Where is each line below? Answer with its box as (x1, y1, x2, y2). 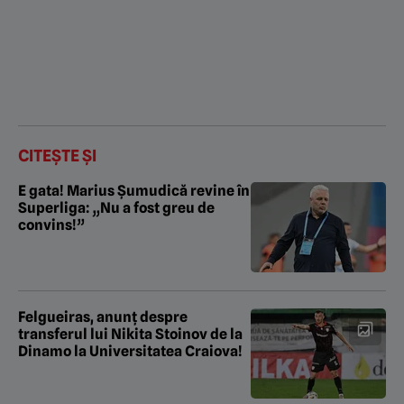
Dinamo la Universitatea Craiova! (18, 342, 243, 360)
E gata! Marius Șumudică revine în (18, 181, 250, 199)
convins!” (18, 216, 85, 234)
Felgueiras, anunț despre (18, 308, 188, 326)
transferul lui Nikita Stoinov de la (18, 325, 243, 343)
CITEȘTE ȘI (18, 145, 96, 165)
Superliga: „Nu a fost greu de (18, 198, 215, 216)
